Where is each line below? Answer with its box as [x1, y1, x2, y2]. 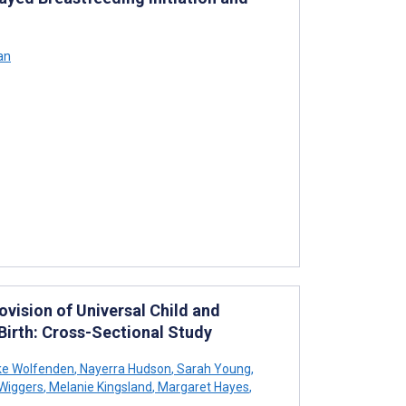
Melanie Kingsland [46, 379, 152, 394]
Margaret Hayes [155, 379, 249, 394]
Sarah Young [174, 361, 251, 376]
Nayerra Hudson [77, 361, 171, 376]
